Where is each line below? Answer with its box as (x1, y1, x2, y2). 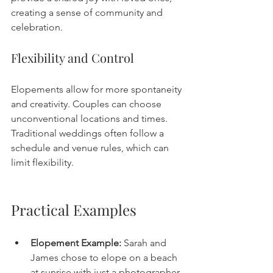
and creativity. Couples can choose (11, 98, 164, 110)
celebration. (11, 21, 63, 34)
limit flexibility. (11, 157, 74, 169)
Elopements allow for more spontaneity (11, 83, 184, 96)
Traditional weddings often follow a (11, 127, 166, 140)
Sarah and (121, 237, 169, 249)
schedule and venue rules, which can (11, 142, 171, 154)
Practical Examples (11, 200, 136, 220)
